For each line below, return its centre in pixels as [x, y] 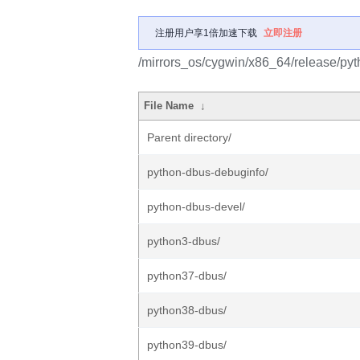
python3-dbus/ [184, 241]
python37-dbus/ [187, 276]
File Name [169, 106]
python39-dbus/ [187, 345]
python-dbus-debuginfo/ [208, 172]
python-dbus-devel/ [196, 207]
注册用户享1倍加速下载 [206, 33]
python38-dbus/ [187, 310]
